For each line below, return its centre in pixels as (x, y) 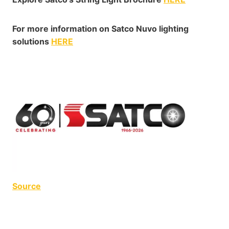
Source (27, 186)
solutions (32, 42)
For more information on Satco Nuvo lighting (100, 29)
